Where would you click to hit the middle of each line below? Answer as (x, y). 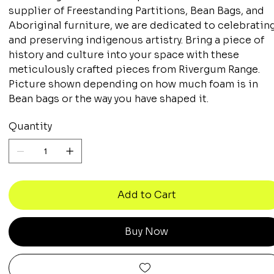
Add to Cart (146, 194)
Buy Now (147, 231)
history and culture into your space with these (124, 54)
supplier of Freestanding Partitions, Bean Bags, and (137, 10)
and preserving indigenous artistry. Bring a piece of (137, 40)
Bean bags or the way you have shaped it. (109, 98)
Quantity (31, 126)
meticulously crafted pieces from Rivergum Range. (135, 69)
